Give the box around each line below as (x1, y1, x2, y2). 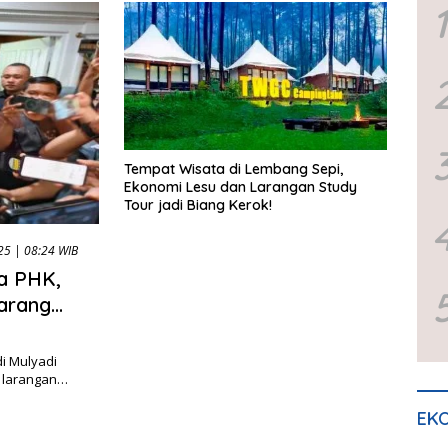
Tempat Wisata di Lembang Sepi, (124, 160, 343, 179)
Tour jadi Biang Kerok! (124, 196, 272, 215)
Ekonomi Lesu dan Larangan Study (124, 178, 357, 197)
